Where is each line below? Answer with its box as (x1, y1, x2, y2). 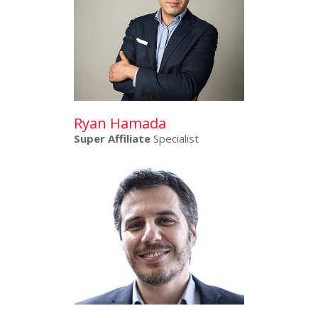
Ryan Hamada (74, 114, 166, 133)
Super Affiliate (74, 131, 150, 146)
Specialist (150, 131, 199, 146)
